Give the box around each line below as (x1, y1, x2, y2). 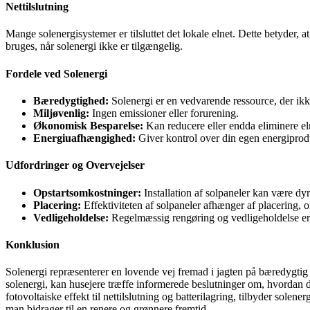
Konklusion (6, 238, 60, 250)
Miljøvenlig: (33, 107, 89, 119)
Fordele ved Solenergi (6, 67, 107, 80)
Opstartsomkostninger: (33, 186, 141, 199)
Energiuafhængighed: (33, 131, 136, 144)
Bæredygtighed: (33, 94, 109, 107)
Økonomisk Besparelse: (33, 119, 143, 131)
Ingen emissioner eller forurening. (89, 107, 239, 119)
